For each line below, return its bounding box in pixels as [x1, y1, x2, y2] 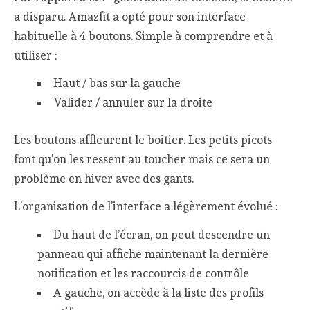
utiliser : [14, 48, 57, 62]
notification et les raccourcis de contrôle [37, 266, 249, 280]
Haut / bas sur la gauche [53, 76, 181, 91]
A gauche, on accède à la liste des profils [53, 285, 264, 300]
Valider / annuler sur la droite [53, 95, 212, 110]
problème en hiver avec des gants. [14, 171, 194, 185]
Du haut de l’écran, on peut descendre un [53, 227, 270, 241]
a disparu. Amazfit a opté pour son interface [14, 9, 246, 24]
